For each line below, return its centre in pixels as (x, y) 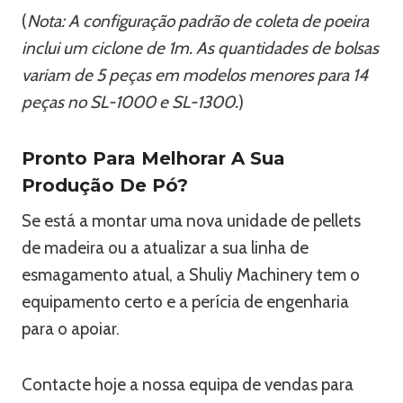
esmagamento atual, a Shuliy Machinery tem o (191, 274)
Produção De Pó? (105, 185)
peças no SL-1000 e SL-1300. (130, 102)
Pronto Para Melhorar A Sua (153, 158)
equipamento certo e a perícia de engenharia (185, 301)
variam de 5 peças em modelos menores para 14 (195, 75)
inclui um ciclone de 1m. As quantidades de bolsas (200, 48)
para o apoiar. (71, 328)
